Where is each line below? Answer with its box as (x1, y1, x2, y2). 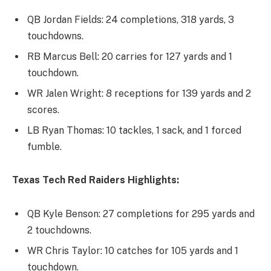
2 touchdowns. (27, 224, 91, 237)
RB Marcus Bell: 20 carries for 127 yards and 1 (27, 50, 232, 62)
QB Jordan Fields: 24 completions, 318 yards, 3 (27, 13, 234, 25)
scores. (27, 103, 59, 116)
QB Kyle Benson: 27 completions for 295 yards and (27, 208, 255, 220)
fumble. (27, 140, 62, 152)
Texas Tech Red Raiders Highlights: (12, 174, 179, 186)
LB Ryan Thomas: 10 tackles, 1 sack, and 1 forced (27, 124, 241, 136)
